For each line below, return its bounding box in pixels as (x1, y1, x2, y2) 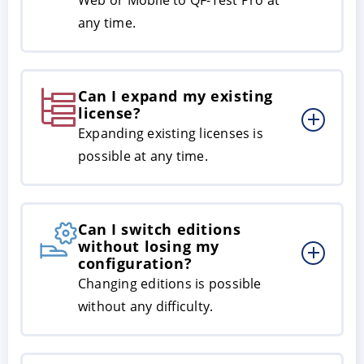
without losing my (78, 236, 219, 256)
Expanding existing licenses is (78, 123, 263, 142)
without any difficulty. (78, 297, 214, 315)
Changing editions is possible (78, 274, 262, 292)
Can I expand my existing (78, 85, 273, 106)
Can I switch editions (78, 219, 241, 239)
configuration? (78, 253, 193, 273)
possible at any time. (78, 146, 208, 165)
